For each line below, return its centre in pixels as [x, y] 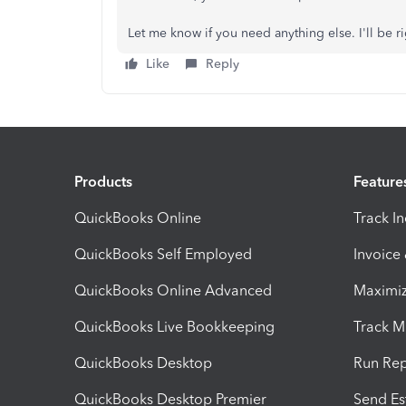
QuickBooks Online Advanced [173, 290]
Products [103, 181]
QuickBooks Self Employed [163, 254]
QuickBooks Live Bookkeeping [174, 326]
